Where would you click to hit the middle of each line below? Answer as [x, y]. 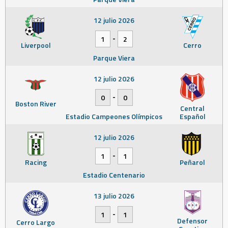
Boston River [36, 104]
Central [192, 108]
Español [192, 116]
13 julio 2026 [114, 196]
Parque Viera [114, 58]
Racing [36, 162]
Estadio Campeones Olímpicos [114, 116]
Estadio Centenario [114, 175]
